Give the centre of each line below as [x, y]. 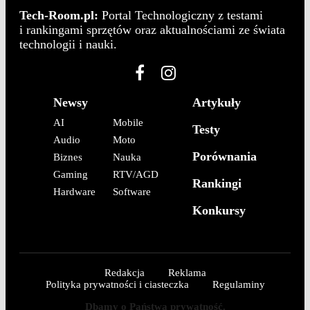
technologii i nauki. [68, 45]
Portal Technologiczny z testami [181, 16]
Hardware [74, 192]
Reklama [187, 273]
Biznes [68, 157]
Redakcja [124, 273]
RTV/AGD [136, 175]
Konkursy [219, 211]
